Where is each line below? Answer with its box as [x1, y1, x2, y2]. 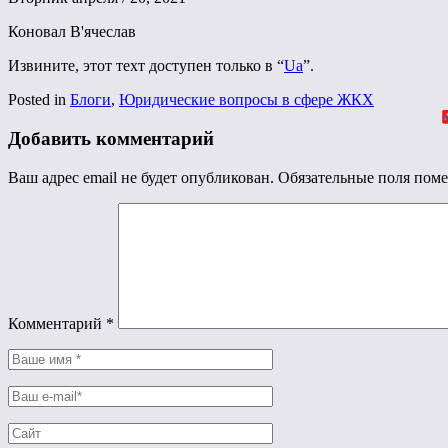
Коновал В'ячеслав [8, 23, 136, 41]
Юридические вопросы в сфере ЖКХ [119, 91, 374, 109]
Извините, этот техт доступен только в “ [8, 57, 284, 75]
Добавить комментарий [8, 128, 214, 150]
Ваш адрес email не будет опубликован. [8, 168, 274, 186]
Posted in [8, 91, 70, 109]
